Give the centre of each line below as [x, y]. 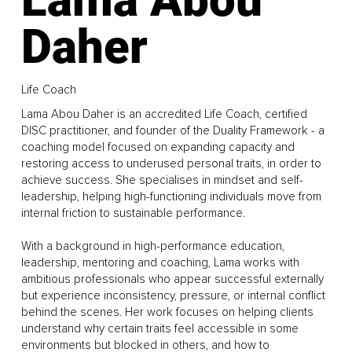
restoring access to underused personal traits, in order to [171, 163]
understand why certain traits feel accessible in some [159, 328]
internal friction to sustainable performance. [133, 213]
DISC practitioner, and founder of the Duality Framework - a [172, 130]
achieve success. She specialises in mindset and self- [162, 180]
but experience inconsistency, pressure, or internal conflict [173, 295]
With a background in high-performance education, [152, 246]
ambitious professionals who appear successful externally [172, 279]
